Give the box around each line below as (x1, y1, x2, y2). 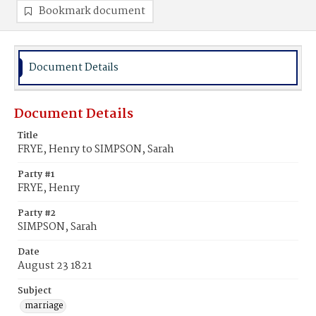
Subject (18, 284, 51, 298)
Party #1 (18, 167, 54, 182)
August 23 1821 (18, 257, 92, 274)
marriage (25, 298, 63, 313)
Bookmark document (39, 3, 145, 20)
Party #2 (18, 206, 56, 221)
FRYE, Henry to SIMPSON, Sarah (18, 141, 174, 158)
